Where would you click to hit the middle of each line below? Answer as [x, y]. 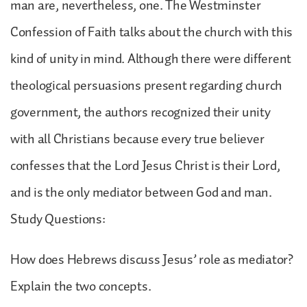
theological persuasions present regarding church [147, 85]
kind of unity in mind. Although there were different [151, 59]
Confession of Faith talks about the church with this [151, 32]
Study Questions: [58, 219]
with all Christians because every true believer [137, 139]
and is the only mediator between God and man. [141, 192]
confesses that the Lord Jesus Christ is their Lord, [145, 165]
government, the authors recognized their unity [140, 112]
